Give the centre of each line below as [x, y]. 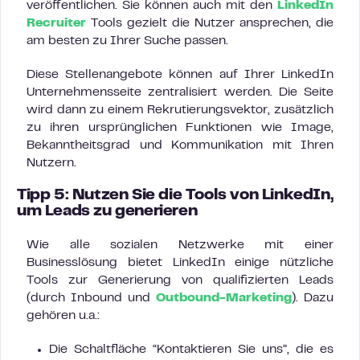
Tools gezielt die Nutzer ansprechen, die [210, 23]
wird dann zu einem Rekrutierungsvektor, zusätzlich [180, 110]
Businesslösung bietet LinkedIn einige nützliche [180, 262]
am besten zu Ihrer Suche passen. [127, 41]
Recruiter [56, 23]
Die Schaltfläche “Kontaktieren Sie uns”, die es [191, 349]
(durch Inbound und [91, 298]
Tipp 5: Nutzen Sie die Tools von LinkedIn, [176, 195]
